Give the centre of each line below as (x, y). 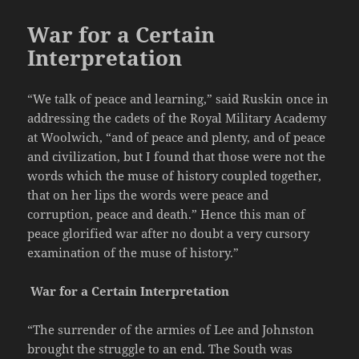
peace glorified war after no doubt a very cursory (169, 234)
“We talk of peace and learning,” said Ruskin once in (178, 99)
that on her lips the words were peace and (148, 195)
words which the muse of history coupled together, (175, 176)
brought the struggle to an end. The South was (160, 349)
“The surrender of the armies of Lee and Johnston (171, 330)
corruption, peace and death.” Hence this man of (167, 214)
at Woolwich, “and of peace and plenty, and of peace (177, 137)
